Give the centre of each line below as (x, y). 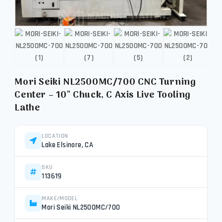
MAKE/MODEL (60, 198)
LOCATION (55, 136)
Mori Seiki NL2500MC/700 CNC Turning (105, 83)
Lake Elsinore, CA (68, 145)
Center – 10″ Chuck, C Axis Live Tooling (103, 95)
